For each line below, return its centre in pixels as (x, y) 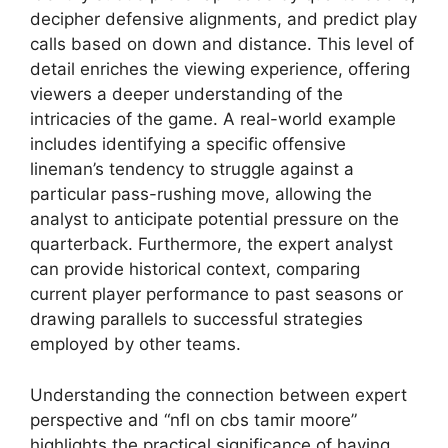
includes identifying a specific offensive (188, 144)
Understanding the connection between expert (218, 394)
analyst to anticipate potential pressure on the (214, 219)
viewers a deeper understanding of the (186, 94)
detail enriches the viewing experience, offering (220, 69)
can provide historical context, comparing (195, 269)
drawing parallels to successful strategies (196, 319)
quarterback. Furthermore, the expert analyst (211, 244)
